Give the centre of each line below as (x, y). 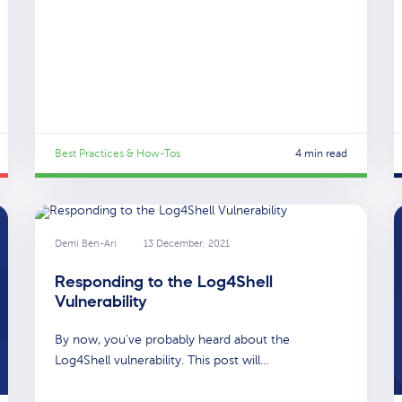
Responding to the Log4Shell (164, 282)
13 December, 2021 (187, 243)
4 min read (321, 153)
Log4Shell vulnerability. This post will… (162, 361)
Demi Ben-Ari (86, 243)
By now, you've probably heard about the (172, 340)
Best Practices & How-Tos (118, 153)
